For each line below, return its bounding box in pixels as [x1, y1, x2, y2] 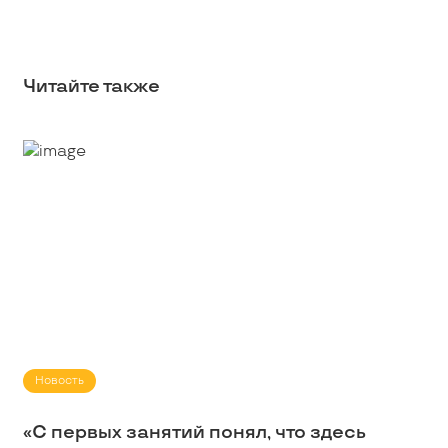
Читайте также [22, 76, 160, 98]
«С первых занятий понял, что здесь [22, 421, 366, 443]
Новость [34, 373, 84, 387]
